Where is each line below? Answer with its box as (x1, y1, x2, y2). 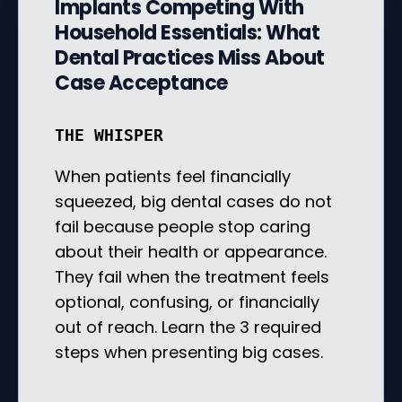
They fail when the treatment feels (55, 265, 329, 288)
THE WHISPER (55, 125, 163, 144)
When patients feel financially (55, 164, 291, 188)
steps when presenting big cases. (55, 340, 323, 363)
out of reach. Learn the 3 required (55, 315, 321, 338)
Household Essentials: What (55, 18, 319, 47)
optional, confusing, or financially (55, 290, 319, 313)
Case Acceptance (55, 68, 228, 97)
